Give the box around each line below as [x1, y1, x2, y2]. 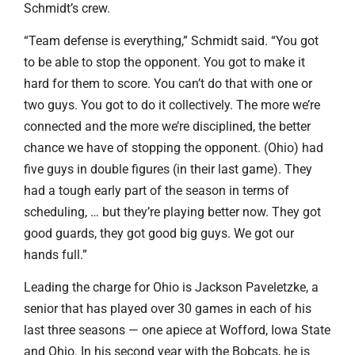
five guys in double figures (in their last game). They [24, 162, 312, 177]
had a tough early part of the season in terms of [24, 183, 289, 199]
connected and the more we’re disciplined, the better [24, 119, 311, 135]
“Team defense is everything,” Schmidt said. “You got [24, 33, 319, 49]
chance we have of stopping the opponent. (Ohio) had [24, 140, 323, 156]
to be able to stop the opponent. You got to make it [24, 55, 305, 71]
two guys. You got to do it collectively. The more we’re [24, 97, 320, 113]
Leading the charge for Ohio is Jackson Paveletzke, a [24, 280, 319, 296]
